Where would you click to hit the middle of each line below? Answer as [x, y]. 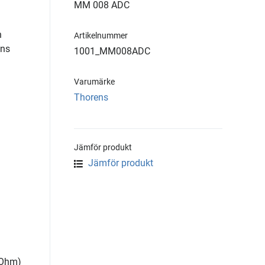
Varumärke [94, 82]
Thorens [91, 97]
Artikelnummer [101, 35]
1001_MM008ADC [112, 51]
